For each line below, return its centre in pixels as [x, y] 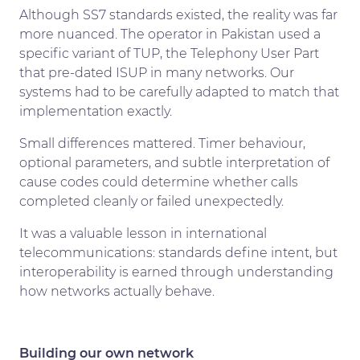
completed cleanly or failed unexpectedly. [151, 201]
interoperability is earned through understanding [176, 272]
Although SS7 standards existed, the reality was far [178, 14]
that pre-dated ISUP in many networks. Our [157, 72]
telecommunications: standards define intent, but [178, 252]
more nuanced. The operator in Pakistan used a [170, 34]
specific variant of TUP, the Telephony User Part [169, 53]
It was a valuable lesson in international [143, 233]
